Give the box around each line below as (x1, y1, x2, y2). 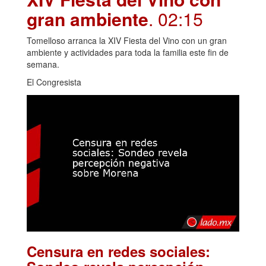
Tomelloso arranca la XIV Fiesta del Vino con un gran (27, 34, 227, 46)
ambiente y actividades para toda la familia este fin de (27, 46, 229, 58)
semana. (27, 58, 59, 70)
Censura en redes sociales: (27, 240, 210, 261)
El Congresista (27, 75, 81, 88)
